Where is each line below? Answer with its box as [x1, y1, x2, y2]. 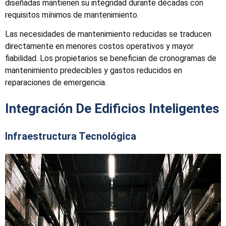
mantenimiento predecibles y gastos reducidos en [5, 66, 182, 76]
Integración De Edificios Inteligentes [5, 101, 219, 117]
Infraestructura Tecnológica [5, 130, 136, 143]
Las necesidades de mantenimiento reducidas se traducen [5, 29, 211, 39]
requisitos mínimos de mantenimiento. [5, 10, 139, 20]
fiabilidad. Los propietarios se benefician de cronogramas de [5, 53, 216, 64]
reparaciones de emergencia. [5, 78, 106, 88]
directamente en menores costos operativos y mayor [5, 41, 194, 51]
